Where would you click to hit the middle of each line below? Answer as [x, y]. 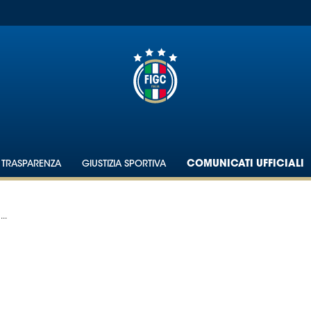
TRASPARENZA [31, 164]
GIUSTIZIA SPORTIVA [124, 164]
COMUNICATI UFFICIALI [245, 165]
